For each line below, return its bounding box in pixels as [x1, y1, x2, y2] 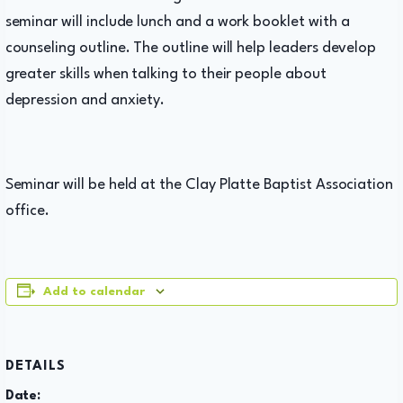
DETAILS [4, 359, 66, 373]
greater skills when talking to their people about [4, 66, 327, 82]
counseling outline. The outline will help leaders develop [4, 40, 377, 56]
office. [4, 202, 50, 219]
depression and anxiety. [4, 92, 166, 108]
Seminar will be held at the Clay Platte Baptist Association [4, 176, 394, 193]
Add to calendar [42, 285, 145, 298]
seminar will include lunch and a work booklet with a [4, 13, 350, 30]
